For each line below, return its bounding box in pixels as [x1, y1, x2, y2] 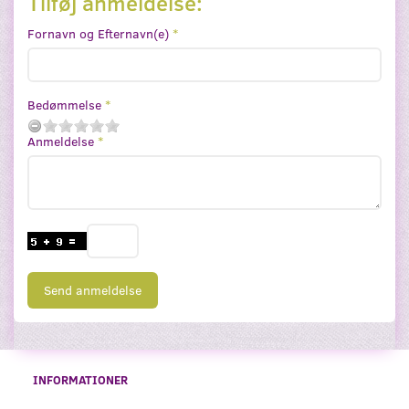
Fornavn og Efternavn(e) [27, 24, 169, 42]
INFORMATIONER [33, 371, 128, 387]
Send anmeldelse [44, 280, 142, 299]
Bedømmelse [27, 95, 101, 113]
